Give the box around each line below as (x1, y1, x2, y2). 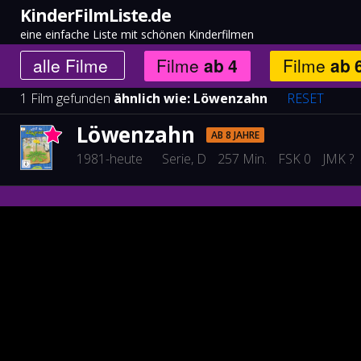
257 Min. (218, 150, 267, 168)
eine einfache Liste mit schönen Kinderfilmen (20, 27, 254, 42)
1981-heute (77, 150, 143, 168)
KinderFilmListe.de (20, 4, 171, 27)
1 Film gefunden (20, 89, 114, 107)
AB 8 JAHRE (211, 128, 259, 142)
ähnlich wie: (114, 89, 193, 107)
